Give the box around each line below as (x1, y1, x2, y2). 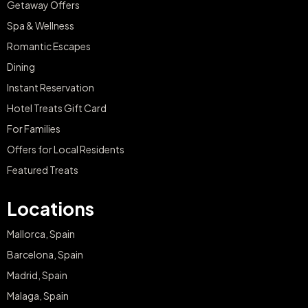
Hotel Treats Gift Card (7, 102, 107, 115)
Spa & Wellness (7, 19, 74, 32)
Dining (7, 60, 35, 74)
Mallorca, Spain (7, 228, 75, 241)
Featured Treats (7, 164, 78, 177)
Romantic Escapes (7, 40, 91, 53)
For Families (7, 122, 60, 135)
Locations (7, 197, 94, 221)
